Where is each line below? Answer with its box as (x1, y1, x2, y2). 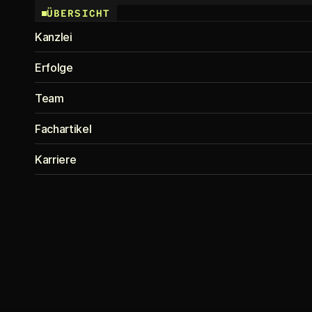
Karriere (35, 153, 77, 166)
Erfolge (35, 61, 73, 75)
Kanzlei (35, 30, 72, 44)
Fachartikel (35, 122, 92, 136)
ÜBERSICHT (47, 7, 110, 19)
